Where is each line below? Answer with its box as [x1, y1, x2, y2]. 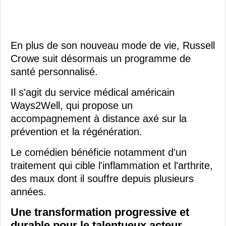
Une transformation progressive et [11, 206, 189, 219]
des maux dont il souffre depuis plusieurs [11, 173, 194, 185]
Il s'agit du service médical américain [11, 87, 175, 98]
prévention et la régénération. [11, 126, 142, 138]
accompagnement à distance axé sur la [11, 113, 187, 125]
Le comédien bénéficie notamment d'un [11, 147, 187, 158]
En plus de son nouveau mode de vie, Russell [11, 40, 215, 51]
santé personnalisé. [11, 66, 98, 78]
